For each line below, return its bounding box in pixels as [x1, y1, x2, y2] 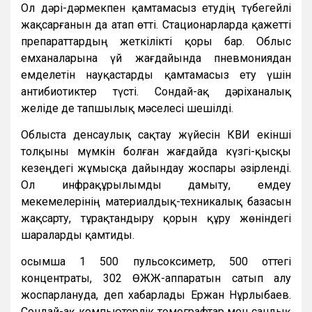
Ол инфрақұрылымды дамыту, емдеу [21, 178, 291, 192]
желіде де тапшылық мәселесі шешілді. [21, 101, 233, 115]
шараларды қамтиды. [21, 228, 134, 242]
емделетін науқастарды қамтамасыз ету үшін [21, 68, 291, 81]
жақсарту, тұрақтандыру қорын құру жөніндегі [21, 211, 291, 225]
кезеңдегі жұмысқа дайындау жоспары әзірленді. [21, 161, 291, 175]
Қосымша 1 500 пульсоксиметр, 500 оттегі [21, 254, 291, 268]
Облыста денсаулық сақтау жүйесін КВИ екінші [21, 127, 291, 141]
